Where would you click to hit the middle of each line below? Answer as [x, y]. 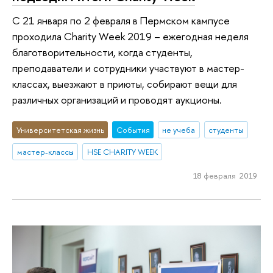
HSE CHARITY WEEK [122, 151]
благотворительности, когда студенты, [102, 52]
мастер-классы [45, 151]
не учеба [179, 129]
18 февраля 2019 [225, 176]
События [133, 129]
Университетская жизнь [60, 129]
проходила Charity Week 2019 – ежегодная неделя [130, 37]
